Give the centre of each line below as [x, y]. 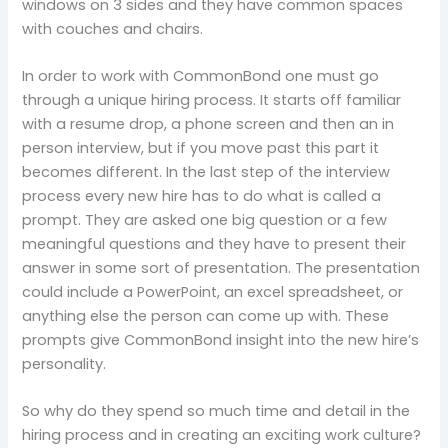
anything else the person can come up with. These [206, 316]
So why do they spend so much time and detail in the [216, 411]
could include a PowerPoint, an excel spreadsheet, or [213, 292]
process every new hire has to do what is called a [202, 196]
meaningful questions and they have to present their [214, 244]
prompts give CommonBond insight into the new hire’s [221, 340]
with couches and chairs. [113, 28]
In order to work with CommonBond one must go [201, 76]
